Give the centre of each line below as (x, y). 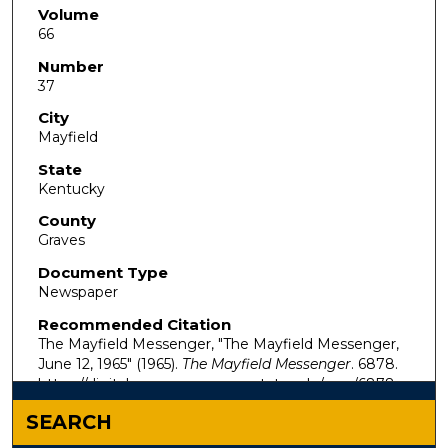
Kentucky (71, 188)
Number (70, 66)
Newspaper (77, 292)
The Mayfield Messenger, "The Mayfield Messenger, (218, 343)
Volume (68, 14)
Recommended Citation (134, 324)
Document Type (102, 273)
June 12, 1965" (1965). (109, 363)
